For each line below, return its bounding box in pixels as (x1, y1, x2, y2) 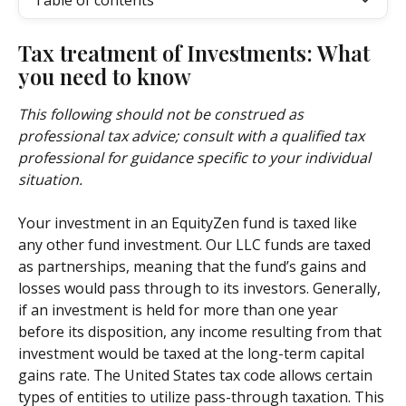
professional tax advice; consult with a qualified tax (18, 126, 368, 146)
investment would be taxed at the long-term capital (18, 343, 368, 364)
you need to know (18, 62, 196, 91)
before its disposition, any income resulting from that (18, 322, 385, 343)
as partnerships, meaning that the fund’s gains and (18, 256, 370, 277)
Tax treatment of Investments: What (18, 38, 375, 67)
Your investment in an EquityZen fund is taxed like (18, 213, 361, 234)
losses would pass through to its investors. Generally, (18, 278, 384, 299)
